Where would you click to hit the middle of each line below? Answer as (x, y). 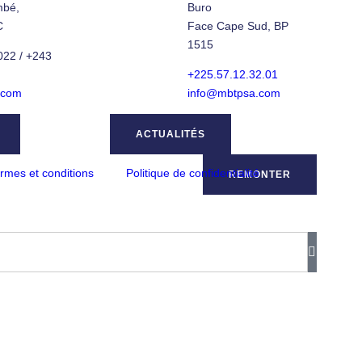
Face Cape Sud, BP (238, 25)
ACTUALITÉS (170, 134)
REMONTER (259, 174)
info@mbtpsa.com (234, 93)
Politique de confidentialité (193, 173)
